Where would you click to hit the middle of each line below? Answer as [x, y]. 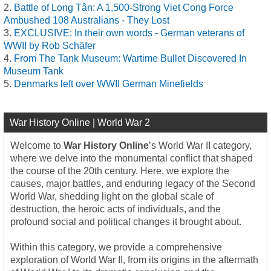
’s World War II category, [200, 145]
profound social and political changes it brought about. [126, 221]
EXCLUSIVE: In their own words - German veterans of [129, 33]
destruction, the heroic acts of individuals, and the [116, 209]
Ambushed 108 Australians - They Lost [87, 20]
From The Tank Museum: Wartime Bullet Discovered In [130, 58]
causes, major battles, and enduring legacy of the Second [133, 183]
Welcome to [37, 145]
